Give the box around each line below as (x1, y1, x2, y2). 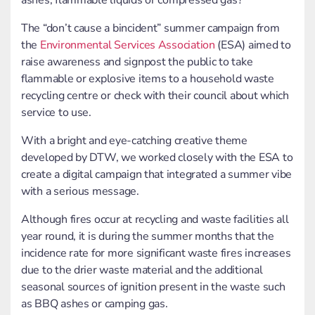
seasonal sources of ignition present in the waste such (21, 279, 285, 295)
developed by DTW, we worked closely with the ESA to (21, 150, 293, 166)
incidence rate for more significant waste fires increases (21, 245, 291, 262)
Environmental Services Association (39, 37, 215, 53)
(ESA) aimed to (214, 37, 291, 53)
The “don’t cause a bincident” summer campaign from (21, 20, 280, 37)
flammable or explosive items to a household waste (21, 71, 274, 87)
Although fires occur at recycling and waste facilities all (21, 212, 289, 228)
